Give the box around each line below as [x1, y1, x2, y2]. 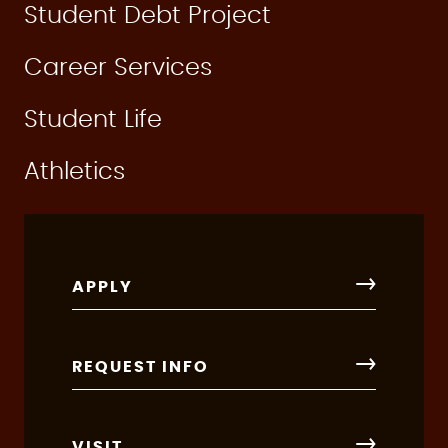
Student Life [24, 107, 162, 132]
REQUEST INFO [72, 358, 209, 375]
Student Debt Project [24, 3, 271, 28]
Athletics [24, 159, 125, 184]
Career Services [24, 55, 212, 80]
